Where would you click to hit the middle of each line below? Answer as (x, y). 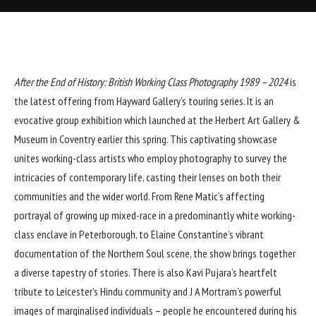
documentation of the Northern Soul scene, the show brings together (155, 253)
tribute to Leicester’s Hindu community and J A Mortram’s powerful (148, 291)
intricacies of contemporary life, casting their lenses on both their (147, 177)
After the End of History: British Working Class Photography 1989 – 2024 (151, 81)
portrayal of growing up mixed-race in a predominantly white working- (155, 215)
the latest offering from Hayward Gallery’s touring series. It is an (144, 101)
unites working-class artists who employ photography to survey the (151, 158)
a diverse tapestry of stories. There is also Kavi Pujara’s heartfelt (146, 272)
